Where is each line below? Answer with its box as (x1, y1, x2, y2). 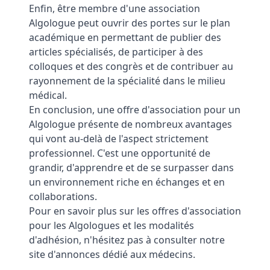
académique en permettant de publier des (29, 31, 221, 44)
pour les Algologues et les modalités (29, 219, 194, 232)
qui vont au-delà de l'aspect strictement (29, 132, 209, 145)
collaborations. (29, 190, 97, 203)
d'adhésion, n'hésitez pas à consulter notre (29, 233, 225, 246)
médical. (29, 89, 67, 102)
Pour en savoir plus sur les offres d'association (29, 204, 241, 218)
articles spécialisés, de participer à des (29, 45, 203, 58)
